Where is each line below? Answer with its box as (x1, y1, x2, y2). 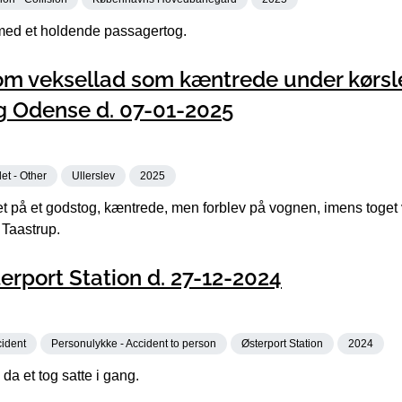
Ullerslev (72, 169, 115, 182)
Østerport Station (241, 336, 323, 350)
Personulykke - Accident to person (51, 336, 216, 350)
